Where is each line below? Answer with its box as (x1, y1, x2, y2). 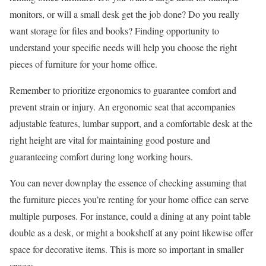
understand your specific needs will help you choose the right (9, 41, 237, 53)
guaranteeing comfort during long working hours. (9, 150, 193, 163)
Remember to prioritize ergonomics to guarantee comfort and (9, 84, 236, 96)
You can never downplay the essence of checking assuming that (9, 176, 246, 189)
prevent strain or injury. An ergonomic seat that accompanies (9, 100, 235, 113)
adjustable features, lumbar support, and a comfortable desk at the (9, 117, 252, 129)
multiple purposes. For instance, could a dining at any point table (9, 210, 251, 222)
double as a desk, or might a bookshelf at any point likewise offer (9, 226, 253, 239)
